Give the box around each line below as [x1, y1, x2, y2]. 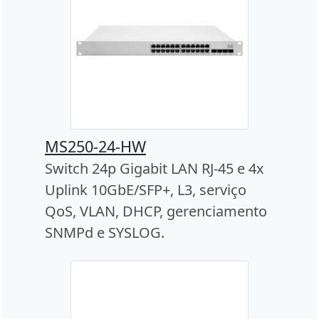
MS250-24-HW [45, 135, 146, 157]
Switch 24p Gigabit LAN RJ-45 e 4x [45, 158, 264, 178]
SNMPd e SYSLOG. [45, 222, 164, 242]
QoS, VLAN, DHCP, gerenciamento [45, 201, 267, 221]
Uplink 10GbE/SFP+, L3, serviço [45, 179, 246, 199]
